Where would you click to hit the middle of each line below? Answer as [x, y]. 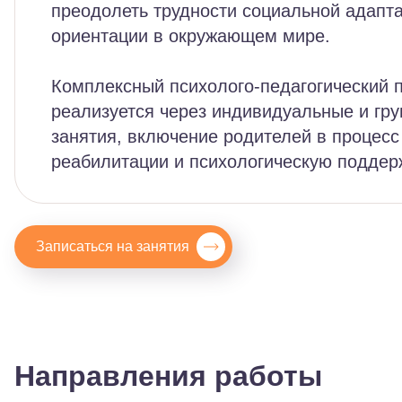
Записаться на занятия [113, 246]
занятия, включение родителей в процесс [225, 136]
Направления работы [168, 376]
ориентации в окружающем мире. [191, 36]
